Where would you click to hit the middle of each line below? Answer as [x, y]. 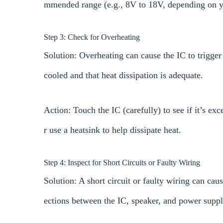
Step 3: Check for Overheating [92, 37]
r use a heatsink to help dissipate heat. [112, 130]
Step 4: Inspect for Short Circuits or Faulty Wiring [122, 163]
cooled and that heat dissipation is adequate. [123, 75]
